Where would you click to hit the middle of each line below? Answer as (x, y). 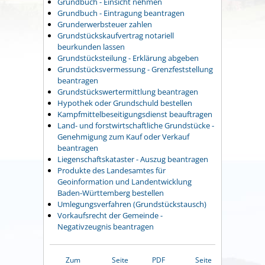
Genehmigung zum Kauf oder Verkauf (123, 137)
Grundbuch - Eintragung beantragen (121, 13)
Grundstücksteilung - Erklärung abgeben (128, 58)
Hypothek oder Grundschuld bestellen (125, 103)
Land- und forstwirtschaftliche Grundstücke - (136, 126)
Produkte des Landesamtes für (112, 171)
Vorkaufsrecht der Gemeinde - (110, 216)
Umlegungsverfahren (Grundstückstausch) (132, 204)
